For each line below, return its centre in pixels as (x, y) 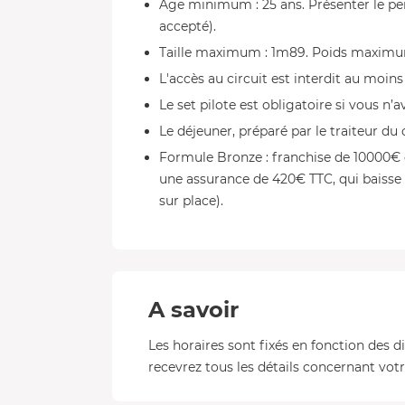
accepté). (188, 26)
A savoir (193, 310)
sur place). (191, 201)
